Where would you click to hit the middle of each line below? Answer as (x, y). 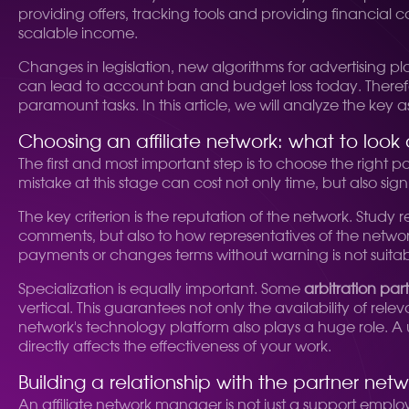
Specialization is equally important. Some (161, 289)
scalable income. (78, 34)
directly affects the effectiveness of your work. (175, 347)
